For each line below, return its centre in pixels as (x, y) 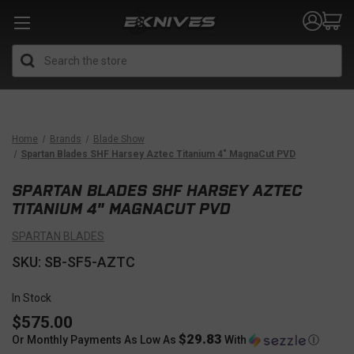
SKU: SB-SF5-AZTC (73, 262)
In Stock (32, 298)
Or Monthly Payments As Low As (95, 339)
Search (195, 53)
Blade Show (119, 139)
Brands (65, 139)
